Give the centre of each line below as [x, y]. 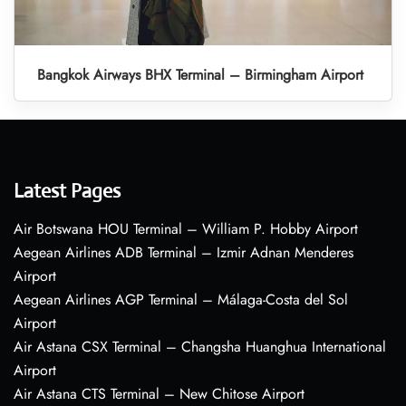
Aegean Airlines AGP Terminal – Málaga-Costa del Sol [181, 300]
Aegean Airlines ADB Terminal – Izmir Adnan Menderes [184, 253]
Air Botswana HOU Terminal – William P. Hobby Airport [186, 229]
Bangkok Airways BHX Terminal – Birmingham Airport [200, 75]
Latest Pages [67, 191]
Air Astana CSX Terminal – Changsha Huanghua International [200, 347]
